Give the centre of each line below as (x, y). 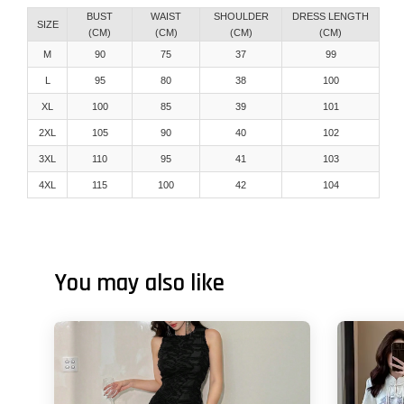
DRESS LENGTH (331, 17)
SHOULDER (241, 17)
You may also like (139, 284)
